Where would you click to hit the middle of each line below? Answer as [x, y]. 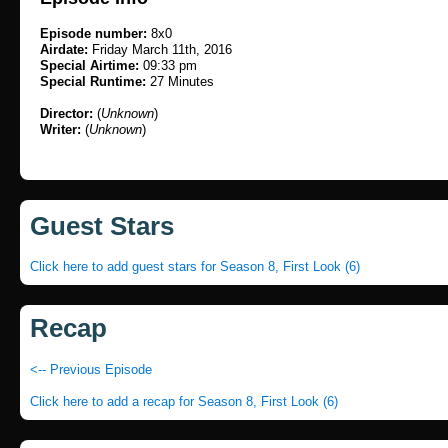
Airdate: [66, 49]
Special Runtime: [95, 81]
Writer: [62, 129]
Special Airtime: [91, 65]
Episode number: [95, 33]
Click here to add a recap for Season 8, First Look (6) [184, 401]
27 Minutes [182, 81]
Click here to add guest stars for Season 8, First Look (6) [195, 266]
